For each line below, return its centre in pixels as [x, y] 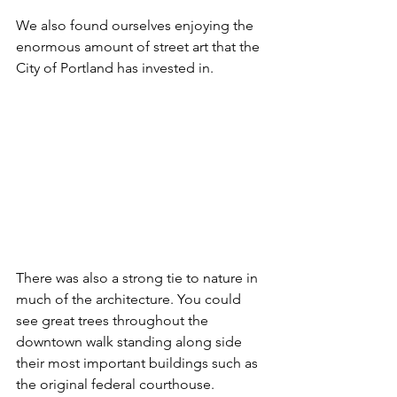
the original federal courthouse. [115, 385]
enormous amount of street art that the [140, 47]
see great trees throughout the [114, 321]
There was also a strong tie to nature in [139, 278]
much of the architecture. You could [130, 300]
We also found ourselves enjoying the [136, 26]
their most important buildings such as [139, 363]
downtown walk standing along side [131, 342]
